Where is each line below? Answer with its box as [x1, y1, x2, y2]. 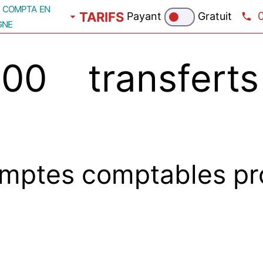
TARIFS [79, 9, 124, 25]
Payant [127, 10, 164, 22]
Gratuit [195, 10, 232, 22]
